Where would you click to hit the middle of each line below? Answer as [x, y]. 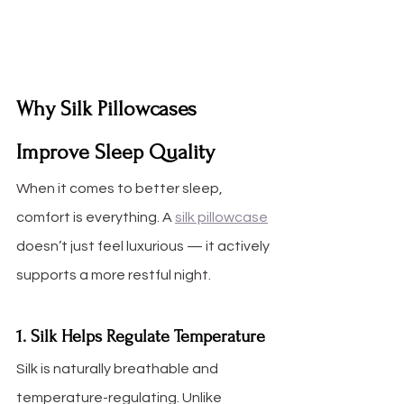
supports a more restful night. [114, 275]
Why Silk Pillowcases [109, 109]
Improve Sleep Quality [115, 152]
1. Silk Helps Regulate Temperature [141, 337]
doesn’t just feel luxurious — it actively [144, 247]
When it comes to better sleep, [121, 189]
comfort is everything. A [96, 218]
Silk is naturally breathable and [119, 369]
